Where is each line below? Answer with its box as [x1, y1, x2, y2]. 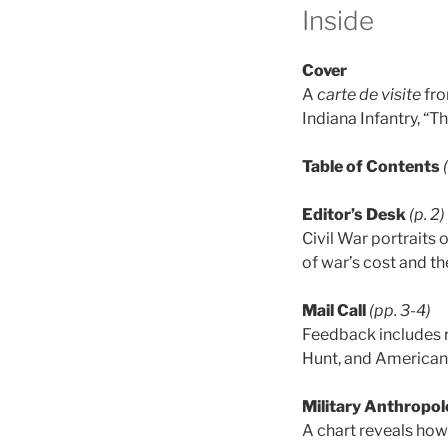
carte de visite [317, 84, 424, 104]
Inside [302, 5, 374, 37]
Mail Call [302, 300, 366, 320]
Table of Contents [302, 156, 440, 176]
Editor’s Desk [302, 204, 406, 224]
